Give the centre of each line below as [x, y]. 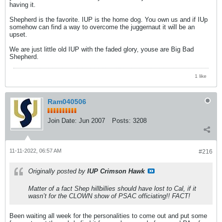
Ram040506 [67, 102]
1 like [201, 76]
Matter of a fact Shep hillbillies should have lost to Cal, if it [112, 189]
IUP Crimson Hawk [116, 171]
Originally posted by [58, 171]
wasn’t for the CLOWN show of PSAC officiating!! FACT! [109, 196]
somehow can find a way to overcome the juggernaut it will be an [102, 27]
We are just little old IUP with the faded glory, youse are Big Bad [102, 49]
